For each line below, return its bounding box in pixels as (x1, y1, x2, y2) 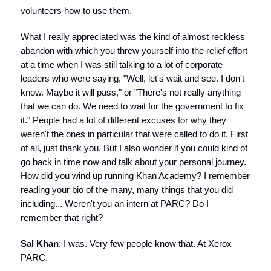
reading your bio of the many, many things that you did (21, 184, 233, 195)
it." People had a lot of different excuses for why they (21, 115, 226, 125)
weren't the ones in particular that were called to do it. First (21, 129, 248, 139)
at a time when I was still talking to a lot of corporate (21, 59, 223, 70)
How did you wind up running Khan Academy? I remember (21, 171, 250, 181)
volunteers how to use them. (21, 5, 132, 16)
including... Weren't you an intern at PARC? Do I (21, 198, 209, 209)
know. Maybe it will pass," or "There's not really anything (21, 87, 241, 97)
